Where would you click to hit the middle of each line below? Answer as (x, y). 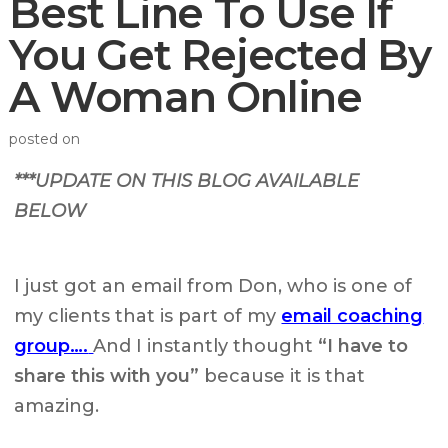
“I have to (361, 346)
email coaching (352, 316)
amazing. (57, 406)
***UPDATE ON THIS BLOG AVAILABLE (187, 181)
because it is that (282, 376)
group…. (51, 346)
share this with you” (107, 376)
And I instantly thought (203, 346)
